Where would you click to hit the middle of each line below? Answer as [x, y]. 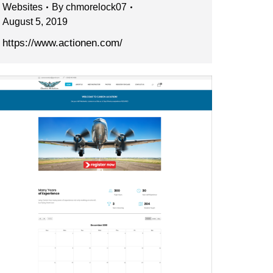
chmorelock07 [96, 7]
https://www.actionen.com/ [62, 43]
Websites [23, 7]
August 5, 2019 [35, 22]
